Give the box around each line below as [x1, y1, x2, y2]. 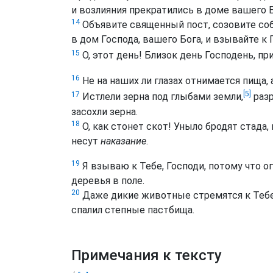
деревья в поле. [71, 175, 144, 187]
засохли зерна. [71, 105, 138, 118]
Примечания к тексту [71, 247, 222, 264]
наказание [101, 135, 146, 147]
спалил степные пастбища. [71, 204, 194, 216]
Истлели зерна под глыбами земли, [80, 91, 243, 103]
